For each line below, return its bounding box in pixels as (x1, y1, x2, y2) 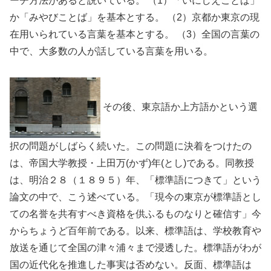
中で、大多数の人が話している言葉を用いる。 (10, 46, 213, 57)
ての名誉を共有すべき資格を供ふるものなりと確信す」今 (10, 208, 261, 219)
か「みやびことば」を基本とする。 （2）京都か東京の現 (10, 12, 260, 23)
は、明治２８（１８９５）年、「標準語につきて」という (10, 174, 261, 185)
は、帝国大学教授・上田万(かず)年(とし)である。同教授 (10, 157, 254, 168)
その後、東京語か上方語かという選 (100, 102, 258, 113)
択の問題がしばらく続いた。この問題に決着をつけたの (10, 140, 252, 151)
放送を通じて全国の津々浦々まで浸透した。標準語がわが (10, 242, 261, 253)
